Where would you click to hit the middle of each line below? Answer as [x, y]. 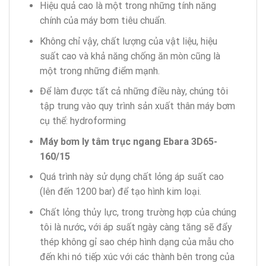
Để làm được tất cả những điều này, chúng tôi [134, 91]
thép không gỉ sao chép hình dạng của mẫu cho [137, 242]
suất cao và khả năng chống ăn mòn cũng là [130, 56]
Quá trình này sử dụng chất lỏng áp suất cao [132, 177]
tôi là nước [62, 227]
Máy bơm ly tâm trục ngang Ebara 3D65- [128, 141]
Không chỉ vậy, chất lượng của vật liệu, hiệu [128, 41]
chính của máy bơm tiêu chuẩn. [103, 21]
